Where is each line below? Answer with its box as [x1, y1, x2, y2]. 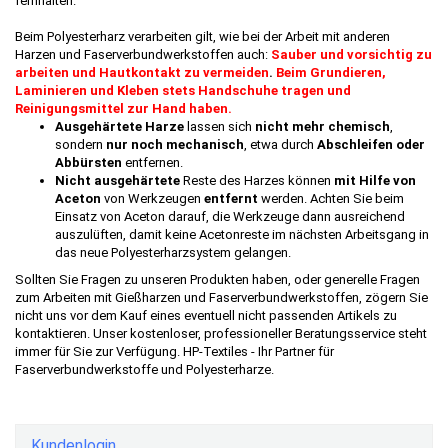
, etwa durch [244, 137, 317, 153]
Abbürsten [55, 155, 122, 171]
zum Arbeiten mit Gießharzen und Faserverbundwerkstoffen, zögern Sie [15, 290, 428, 306]
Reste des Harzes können [183, 173, 334, 189]
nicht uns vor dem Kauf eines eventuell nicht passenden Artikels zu [15, 308, 397, 324]
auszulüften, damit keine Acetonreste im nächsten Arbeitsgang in [55, 227, 429, 243]
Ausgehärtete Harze [55, 119, 187, 135]
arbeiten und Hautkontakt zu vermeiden [15, 65, 269, 81]
